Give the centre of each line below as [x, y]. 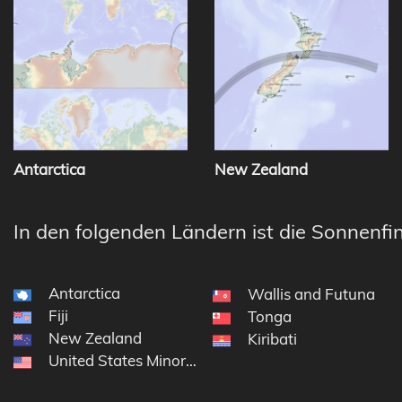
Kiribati [272, 339]
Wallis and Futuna [311, 294]
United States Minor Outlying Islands [175, 361]
